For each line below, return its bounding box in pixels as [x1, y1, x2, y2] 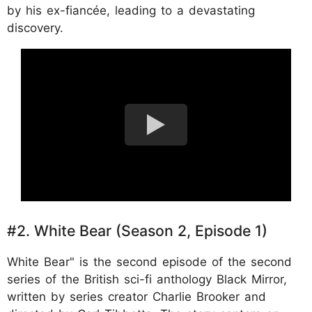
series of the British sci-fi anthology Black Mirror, [7, 272, 287, 286]
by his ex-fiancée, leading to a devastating [7, 3, 255, 18]
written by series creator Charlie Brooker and [7, 289, 266, 304]
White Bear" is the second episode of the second [7, 254, 292, 269]
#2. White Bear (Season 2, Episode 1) [7, 221, 267, 240]
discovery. [7, 21, 63, 36]
